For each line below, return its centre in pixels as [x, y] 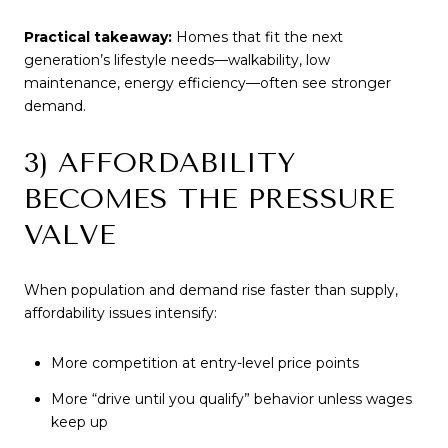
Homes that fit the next [257, 37]
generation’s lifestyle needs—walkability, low [177, 60]
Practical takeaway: [98, 37]
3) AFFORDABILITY [159, 162]
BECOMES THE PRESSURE [209, 198]
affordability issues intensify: [120, 313]
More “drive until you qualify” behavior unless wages [231, 399]
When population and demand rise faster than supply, [211, 290]
